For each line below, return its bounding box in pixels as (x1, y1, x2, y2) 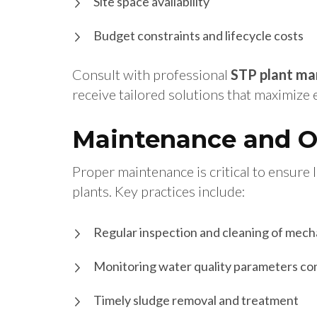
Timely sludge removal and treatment (93, 292, 299, 309)
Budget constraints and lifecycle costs (93, 28, 304, 44)
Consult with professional (72, 66, 231, 83)
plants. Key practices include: (72, 183, 246, 200)
